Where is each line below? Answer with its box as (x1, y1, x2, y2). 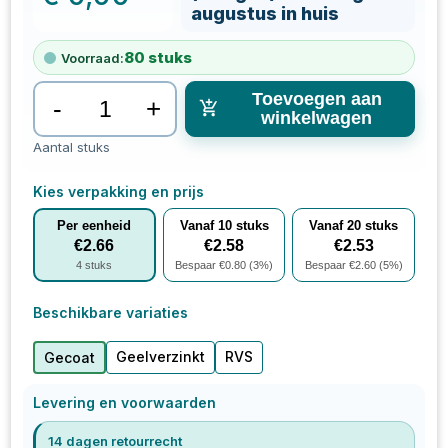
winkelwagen (261, 108, 372, 128)
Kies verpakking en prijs (33, 183, 205, 200)
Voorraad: (61, 49, 125, 66)
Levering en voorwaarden (33, 394, 217, 411)
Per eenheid (57, 218, 132, 233)
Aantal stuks (33, 139, 111, 155)
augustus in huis (191, 3, 340, 24)
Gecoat (44, 349, 96, 366)
